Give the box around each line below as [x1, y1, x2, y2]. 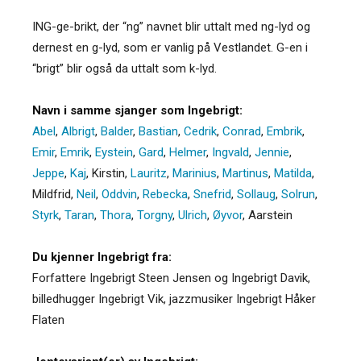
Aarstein [248, 207, 293, 222]
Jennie [255, 144, 289, 160]
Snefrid [193, 186, 231, 201]
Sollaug [237, 186, 276, 201]
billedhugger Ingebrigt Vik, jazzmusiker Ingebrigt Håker [32, 291, 316, 306]
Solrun [281, 186, 315, 201]
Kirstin [92, 165, 125, 180]
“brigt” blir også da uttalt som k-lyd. [32, 60, 217, 76]
